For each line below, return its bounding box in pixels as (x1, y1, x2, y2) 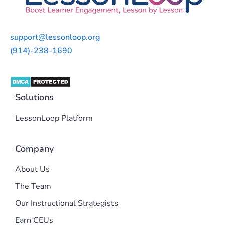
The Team (15, 180, 51, 192)
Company (15, 142, 54, 155)
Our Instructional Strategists (15, 197, 118, 209)
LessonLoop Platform (15, 112, 93, 124)
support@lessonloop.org (10, 32, 100, 43)
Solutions (15, 91, 54, 103)
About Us (15, 163, 50, 175)
